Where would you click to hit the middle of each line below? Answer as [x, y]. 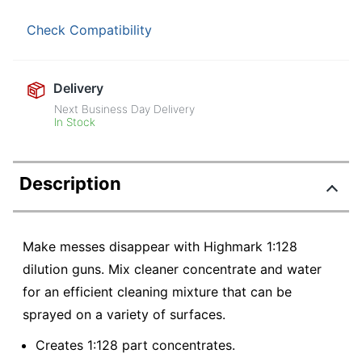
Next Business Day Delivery [125, 109]
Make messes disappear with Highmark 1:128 [160, 247]
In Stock [75, 122]
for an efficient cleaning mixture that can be [157, 292]
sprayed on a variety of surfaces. [124, 315]
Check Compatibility [89, 30]
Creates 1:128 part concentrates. [135, 345]
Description [70, 184]
